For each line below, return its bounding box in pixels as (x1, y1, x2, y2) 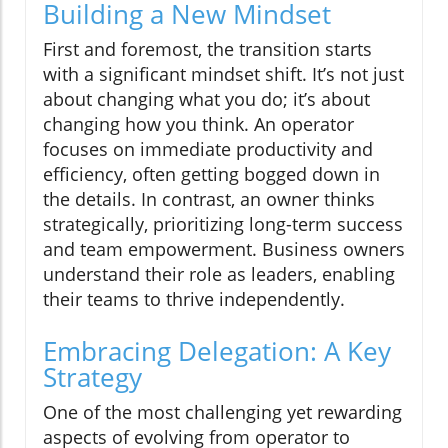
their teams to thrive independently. (43, 287, 345, 312)
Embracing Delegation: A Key (43, 333, 391, 370)
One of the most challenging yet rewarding (43, 400, 402, 425)
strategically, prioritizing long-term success (43, 212, 403, 237)
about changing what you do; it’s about (43, 87, 370, 112)
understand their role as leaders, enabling (43, 262, 395, 287)
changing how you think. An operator (43, 112, 354, 137)
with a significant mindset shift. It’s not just (43, 62, 404, 87)
